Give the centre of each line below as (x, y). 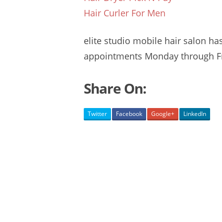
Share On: (115, 88)
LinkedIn (195, 114)
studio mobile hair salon (155, 41)
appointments (113, 56)
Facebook (129, 114)
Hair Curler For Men (125, 13)
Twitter (98, 114)
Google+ (163, 114)
